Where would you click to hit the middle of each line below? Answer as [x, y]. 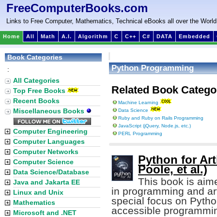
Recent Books [36, 101]
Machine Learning [138, 102]
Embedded [194, 36]
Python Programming [153, 68]
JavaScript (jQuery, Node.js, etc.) [155, 126]
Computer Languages [49, 141]
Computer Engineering [50, 131]
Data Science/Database [51, 172]
